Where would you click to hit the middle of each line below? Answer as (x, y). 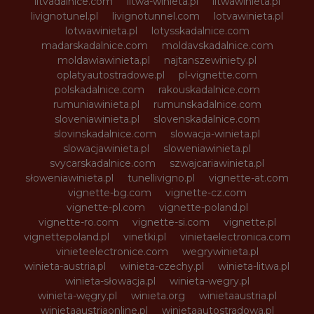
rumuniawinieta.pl (96, 105)
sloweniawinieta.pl (207, 149)
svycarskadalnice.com (103, 164)
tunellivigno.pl (161, 178)
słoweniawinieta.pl (69, 178)
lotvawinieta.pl (248, 16)
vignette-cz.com (206, 193)
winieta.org (158, 296)
